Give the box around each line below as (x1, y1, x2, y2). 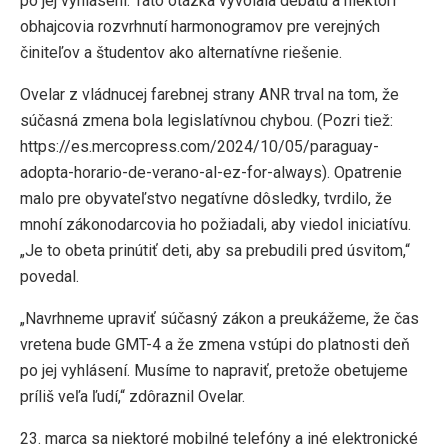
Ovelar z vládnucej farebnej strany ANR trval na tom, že (20, 85, 399, 105)
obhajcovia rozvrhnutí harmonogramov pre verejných (20, 17, 380, 37)
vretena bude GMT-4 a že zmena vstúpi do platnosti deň (20, 335, 410, 355)
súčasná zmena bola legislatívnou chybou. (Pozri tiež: (20, 111, 393, 131)
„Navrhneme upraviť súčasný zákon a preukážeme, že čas (20, 309, 419, 329)
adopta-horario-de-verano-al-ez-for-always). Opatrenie (20, 163, 402, 183)
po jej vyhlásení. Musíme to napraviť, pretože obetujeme (20, 361, 408, 381)
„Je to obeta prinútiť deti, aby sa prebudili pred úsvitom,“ (20, 241, 410, 261)
